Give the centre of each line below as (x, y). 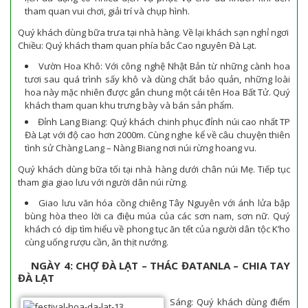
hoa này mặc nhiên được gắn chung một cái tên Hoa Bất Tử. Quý (157, 92)
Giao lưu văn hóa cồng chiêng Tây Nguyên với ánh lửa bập (165, 203)
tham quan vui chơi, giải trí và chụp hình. (107, 11)
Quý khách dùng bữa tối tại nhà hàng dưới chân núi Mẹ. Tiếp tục (154, 169)
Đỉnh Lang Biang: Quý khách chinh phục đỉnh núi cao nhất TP (164, 122)
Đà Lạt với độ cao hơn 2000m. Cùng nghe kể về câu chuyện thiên (157, 135)
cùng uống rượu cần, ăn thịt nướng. (97, 242)
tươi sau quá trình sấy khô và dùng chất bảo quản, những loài (157, 79)
